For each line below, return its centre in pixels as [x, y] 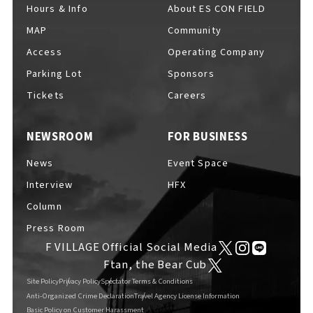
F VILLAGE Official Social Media [131, 248]
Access [44, 52]
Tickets [45, 95]
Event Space [198, 163]
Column [44, 207]
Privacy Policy [79, 281]
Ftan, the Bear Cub [155, 265]
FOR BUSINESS [208, 137]
